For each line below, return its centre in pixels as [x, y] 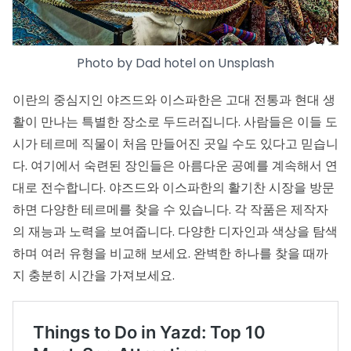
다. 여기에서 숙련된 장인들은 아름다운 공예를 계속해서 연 [175, 165]
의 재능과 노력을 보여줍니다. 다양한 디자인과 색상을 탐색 [175, 231]
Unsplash [246, 63]
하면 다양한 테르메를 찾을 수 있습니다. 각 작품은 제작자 [170, 209]
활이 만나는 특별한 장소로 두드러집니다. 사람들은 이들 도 [175, 121]
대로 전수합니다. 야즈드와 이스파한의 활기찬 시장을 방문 [174, 187]
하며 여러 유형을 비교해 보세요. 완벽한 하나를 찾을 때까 [170, 253]
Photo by [106, 63]
